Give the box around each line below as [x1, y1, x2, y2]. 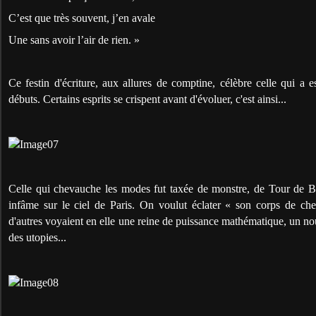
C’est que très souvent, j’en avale [8, 11, 155, 24]
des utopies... [8, 231, 66, 243]
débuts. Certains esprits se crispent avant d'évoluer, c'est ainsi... [8, 92, 286, 105]
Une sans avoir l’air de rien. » [8, 33, 140, 46]
